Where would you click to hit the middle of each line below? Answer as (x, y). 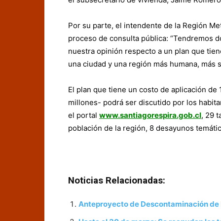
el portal (84, 115)
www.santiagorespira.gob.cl (150, 115)
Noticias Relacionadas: (117, 181)
